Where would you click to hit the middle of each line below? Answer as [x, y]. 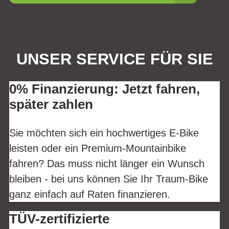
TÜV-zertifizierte [59, 219]
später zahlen [51, 105]
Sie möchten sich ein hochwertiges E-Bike [104, 133]
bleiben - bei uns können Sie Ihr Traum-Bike [109, 179]
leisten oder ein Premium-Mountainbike [98, 148]
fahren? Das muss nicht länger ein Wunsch [107, 163]
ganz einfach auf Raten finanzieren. [90, 194]
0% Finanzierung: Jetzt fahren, [105, 89]
